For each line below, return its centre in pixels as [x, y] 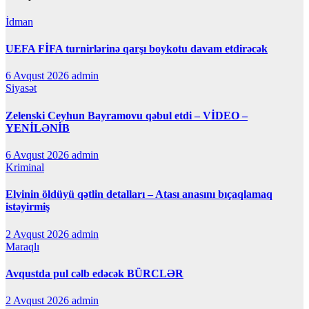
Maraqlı [22, 246]
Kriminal [25, 167]
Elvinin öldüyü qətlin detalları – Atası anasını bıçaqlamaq [139, 195]
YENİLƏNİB [38, 128]
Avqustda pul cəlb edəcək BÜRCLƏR [94, 273]
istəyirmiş [28, 207]
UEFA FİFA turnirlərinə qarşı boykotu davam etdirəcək [137, 49]
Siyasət [21, 88]
